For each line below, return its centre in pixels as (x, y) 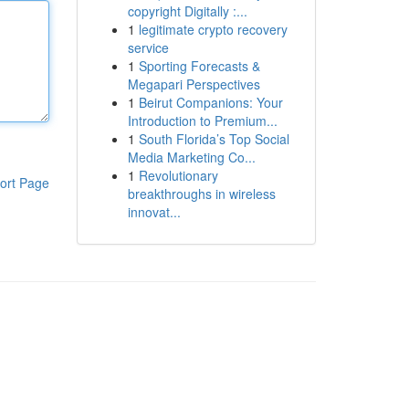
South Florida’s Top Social (214, 139)
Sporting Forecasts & (199, 66)
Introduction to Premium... (202, 121)
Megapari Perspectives (194, 84)
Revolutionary (178, 175)
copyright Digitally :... (187, 11)
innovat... (154, 212)
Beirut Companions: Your (210, 102)
